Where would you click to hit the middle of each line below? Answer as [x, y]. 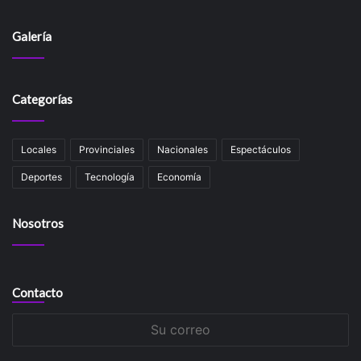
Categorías [42, 99]
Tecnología [110, 176]
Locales [39, 149]
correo [29, 338]
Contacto [37, 292]
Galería [32, 36]
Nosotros [38, 223]
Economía [179, 176]
